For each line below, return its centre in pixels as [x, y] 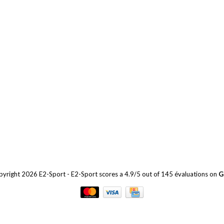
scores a [111, 174]
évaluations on [196, 174]
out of [150, 174]
